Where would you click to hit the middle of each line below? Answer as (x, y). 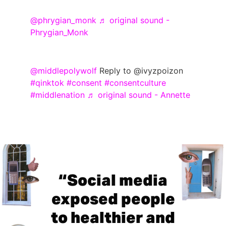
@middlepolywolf (64, 70)
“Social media (113, 181)
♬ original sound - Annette (139, 95)
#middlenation (58, 95)
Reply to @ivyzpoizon (140, 70)
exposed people (113, 200)
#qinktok (47, 82)
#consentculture (135, 82)
